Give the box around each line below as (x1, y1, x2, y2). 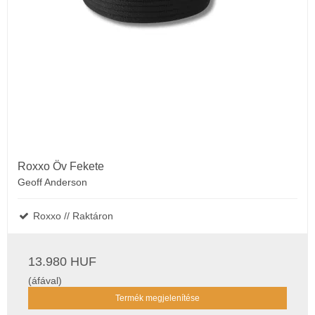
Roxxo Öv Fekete (18, 160, 104, 172)
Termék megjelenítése (115, 293, 200, 304)
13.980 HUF (28, 254, 96, 269)
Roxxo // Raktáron (30, 210, 113, 221)
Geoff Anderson (18, 176, 87, 188)
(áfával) (28, 274, 62, 286)
